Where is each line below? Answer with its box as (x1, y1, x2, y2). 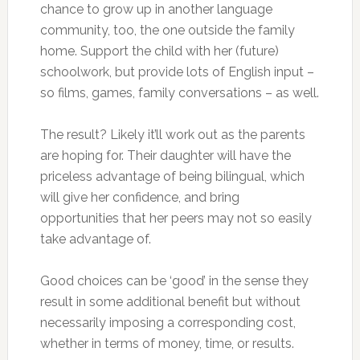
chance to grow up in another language (39, 2, 272, 17)
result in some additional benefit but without (39, 294, 301, 309)
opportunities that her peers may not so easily (39, 211, 312, 226)
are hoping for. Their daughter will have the (39, 148, 291, 163)
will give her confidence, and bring (39, 190, 239, 205)
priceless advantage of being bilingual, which (39, 169, 305, 184)
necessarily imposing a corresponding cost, (39, 315, 296, 330)
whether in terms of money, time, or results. (39, 336, 294, 351)
